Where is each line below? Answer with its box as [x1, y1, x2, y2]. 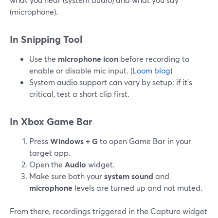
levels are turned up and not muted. [73, 182, 202, 193]
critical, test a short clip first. [29, 89, 129, 99]
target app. [29, 147, 71, 158]
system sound [104, 171, 153, 181]
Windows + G [50, 136, 98, 146]
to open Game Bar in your [98, 136, 191, 146]
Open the [29, 159, 65, 169]
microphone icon [58, 54, 118, 64]
